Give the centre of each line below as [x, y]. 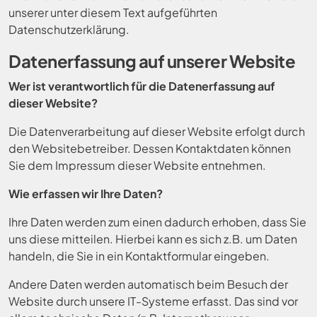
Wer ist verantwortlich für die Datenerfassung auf [142, 86]
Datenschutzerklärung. [69, 29]
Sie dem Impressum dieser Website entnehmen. [137, 165]
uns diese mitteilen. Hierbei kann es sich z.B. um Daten [153, 239]
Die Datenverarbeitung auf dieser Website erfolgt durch [157, 131]
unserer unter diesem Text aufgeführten [113, 12]
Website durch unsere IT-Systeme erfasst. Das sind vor [153, 301]
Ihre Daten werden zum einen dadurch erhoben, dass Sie [157, 222]
